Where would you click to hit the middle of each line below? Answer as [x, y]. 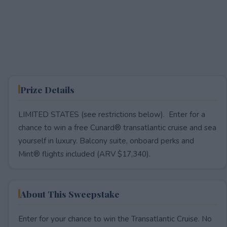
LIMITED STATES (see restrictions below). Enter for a [111, 114]
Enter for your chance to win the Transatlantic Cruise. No [115, 219]
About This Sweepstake [70, 194]
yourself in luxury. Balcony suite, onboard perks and [106, 141]
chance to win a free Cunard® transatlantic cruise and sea [117, 127]
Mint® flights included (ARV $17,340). [84, 154]
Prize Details [47, 89]
